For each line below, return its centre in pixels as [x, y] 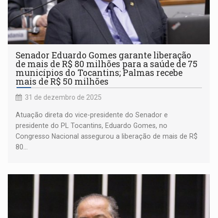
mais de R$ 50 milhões [62, 81]
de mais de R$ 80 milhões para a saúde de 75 [107, 64]
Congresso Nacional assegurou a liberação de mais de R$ [107, 136]
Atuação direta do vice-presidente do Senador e [92, 115]
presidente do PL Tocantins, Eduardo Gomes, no [92, 125]
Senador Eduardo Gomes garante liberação [104, 55]
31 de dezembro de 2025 [64, 97]
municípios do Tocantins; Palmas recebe [99, 73]
